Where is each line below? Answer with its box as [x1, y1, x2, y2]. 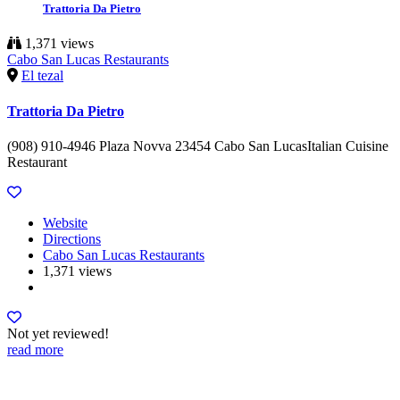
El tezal [21, 68, 63, 84]
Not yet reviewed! [7, 325, 109, 341]
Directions [43, 230, 101, 246]
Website [43, 214, 87, 230]
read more [7, 341, 63, 357]
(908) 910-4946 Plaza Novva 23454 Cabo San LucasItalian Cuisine [7, 137, 388, 154]
